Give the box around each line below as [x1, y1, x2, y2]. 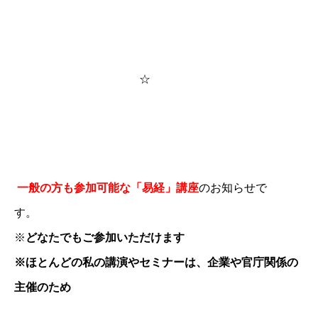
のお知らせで [199, 181, 267, 194]
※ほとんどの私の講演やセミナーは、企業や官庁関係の [14, 256, 298, 268]
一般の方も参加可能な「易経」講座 [17, 181, 199, 194]
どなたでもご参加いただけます [26, 231, 185, 243]
